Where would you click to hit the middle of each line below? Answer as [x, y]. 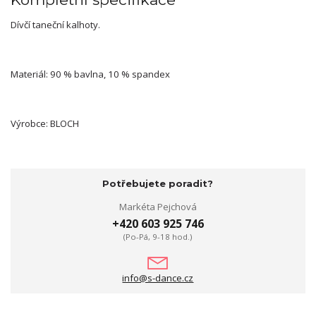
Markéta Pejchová [158, 207]
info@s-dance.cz [158, 278]
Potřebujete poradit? [158, 183]
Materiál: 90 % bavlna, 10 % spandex [90, 74]
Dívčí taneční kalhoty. [55, 25]
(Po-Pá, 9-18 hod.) [158, 236]
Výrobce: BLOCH [45, 124]
